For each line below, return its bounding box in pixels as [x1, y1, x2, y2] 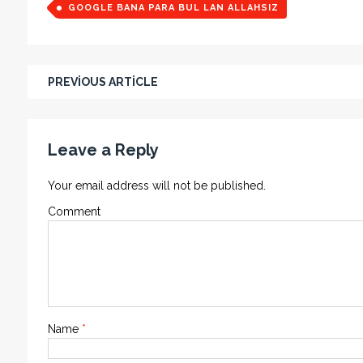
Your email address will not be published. [47, 179, 266, 192]
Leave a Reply [47, 140, 159, 160]
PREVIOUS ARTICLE [47, 75, 158, 88]
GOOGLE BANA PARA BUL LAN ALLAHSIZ [67, 2, 279, 13]
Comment [47, 205, 100, 218]
